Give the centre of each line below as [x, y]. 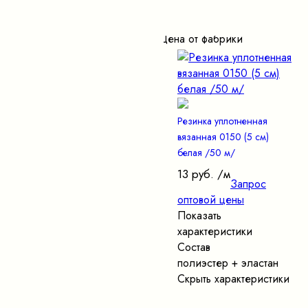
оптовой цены [211, 199]
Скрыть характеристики [233, 278]
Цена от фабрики [201, 38]
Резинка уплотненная [222, 121]
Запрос [248, 184]
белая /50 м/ [206, 152]
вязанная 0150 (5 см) [223, 136]
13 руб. [196, 174]
